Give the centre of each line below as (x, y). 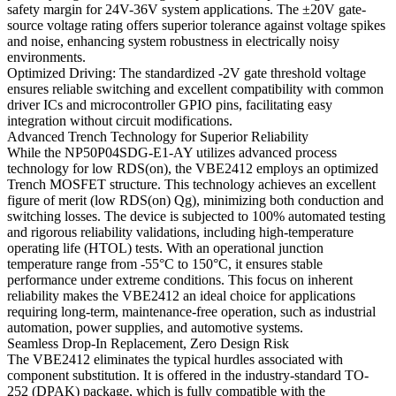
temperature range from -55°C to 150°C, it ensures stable (165, 264)
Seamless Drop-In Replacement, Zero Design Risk (148, 344)
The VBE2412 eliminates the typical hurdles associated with (175, 360)
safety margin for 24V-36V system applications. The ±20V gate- (187, 10)
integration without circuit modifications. (120, 121)
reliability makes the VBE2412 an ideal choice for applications (181, 296)
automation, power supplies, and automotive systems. (155, 328)
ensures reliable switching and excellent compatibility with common (195, 89)
